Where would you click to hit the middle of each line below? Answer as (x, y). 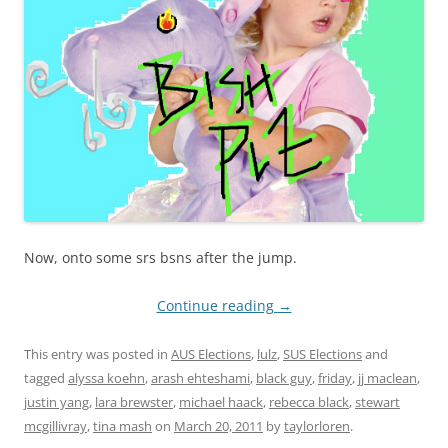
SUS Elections (322, 354)
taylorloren (317, 426)
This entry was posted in (97, 354)
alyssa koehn (106, 378)
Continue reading (217, 306)
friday (335, 378)
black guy (284, 378)
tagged (46, 378)
